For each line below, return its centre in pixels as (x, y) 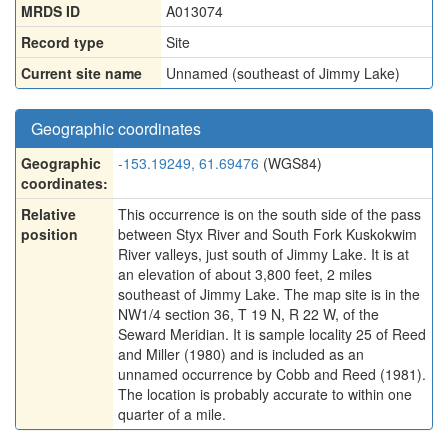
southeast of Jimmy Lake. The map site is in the (269, 294)
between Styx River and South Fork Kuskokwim (267, 234)
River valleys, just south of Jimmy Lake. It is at (263, 254)
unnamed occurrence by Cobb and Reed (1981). (272, 374)
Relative (48, 214)
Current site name (81, 73)
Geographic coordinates (116, 128)
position (49, 234)
